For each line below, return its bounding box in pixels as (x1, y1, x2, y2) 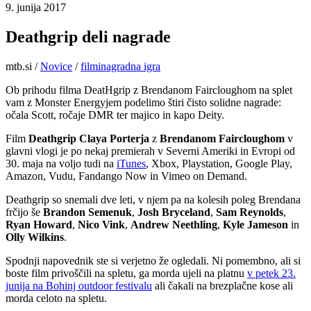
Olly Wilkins (6, 230, 64, 243)
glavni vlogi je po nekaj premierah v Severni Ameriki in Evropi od (6, 144, 295, 157)
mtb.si (6, 60, 32, 72)
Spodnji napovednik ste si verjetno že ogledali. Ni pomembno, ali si (6, 254, 301, 267)
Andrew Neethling (131, 218, 217, 230)
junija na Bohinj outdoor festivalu (6, 279, 152, 292)
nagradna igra (101, 60, 160, 72)
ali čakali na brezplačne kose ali (152, 279, 293, 292)
